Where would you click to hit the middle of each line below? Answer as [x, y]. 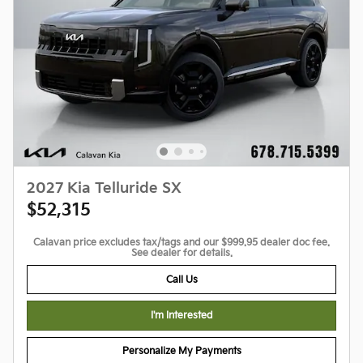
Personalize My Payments [181, 352]
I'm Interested [181, 316]
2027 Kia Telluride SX [104, 189]
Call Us [181, 280]
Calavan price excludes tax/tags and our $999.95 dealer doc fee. [181, 243]
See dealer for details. [181, 254]
